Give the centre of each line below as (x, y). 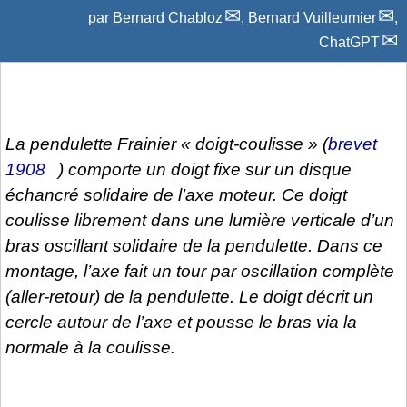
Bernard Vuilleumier (312, 17)
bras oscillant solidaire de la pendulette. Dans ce (194, 245)
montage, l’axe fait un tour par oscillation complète (200, 271)
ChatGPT (349, 42)
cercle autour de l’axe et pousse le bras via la (181, 322)
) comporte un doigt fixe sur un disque (205, 169)
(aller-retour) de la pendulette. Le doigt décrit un (189, 296)
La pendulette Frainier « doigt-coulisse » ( (167, 144)
